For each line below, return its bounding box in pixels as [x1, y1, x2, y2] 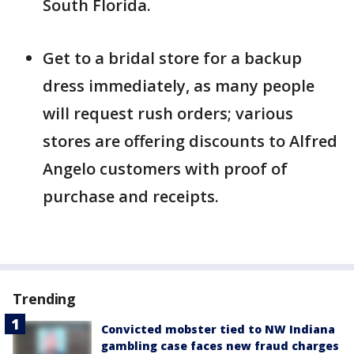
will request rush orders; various [43, 103, 293, 124]
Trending [13, 289, 77, 308]
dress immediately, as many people [43, 75, 314, 96]
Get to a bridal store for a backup [43, 47, 302, 69]
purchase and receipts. [43, 186, 219, 207]
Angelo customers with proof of [43, 158, 288, 179]
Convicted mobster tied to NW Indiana [101, 322, 335, 337]
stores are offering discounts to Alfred [43, 130, 337, 152]
